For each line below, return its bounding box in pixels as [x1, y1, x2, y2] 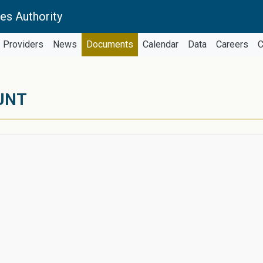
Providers [2, 39, 43, 50]
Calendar [142, 39, 178, 50]
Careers [215, 39, 248, 50]
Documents [86, 39, 133, 50]
